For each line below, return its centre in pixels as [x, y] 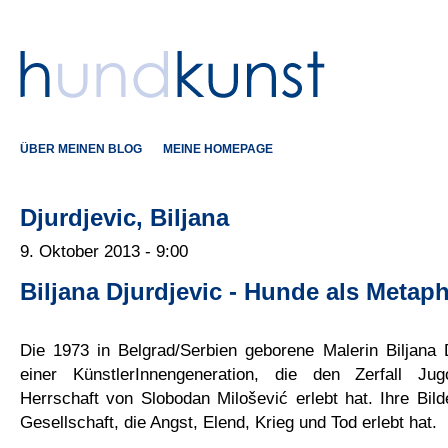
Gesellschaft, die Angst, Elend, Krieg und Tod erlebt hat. [228, 421]
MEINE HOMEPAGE [218, 149]
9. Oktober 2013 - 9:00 [104, 250]
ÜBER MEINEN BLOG [81, 149]
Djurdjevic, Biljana [124, 218]
